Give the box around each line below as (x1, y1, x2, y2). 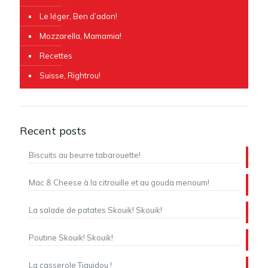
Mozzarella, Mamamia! (39, 31, 121, 41)
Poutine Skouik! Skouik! (29, 233, 113, 242)
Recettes (39, 51, 72, 60)
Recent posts (20, 124, 86, 138)
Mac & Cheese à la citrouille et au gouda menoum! (29, 178, 209, 187)
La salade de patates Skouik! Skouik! (29, 205, 162, 215)
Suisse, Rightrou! (39, 71, 100, 80)
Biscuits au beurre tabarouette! (29, 150, 141, 160)
